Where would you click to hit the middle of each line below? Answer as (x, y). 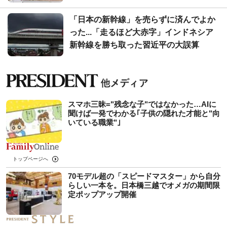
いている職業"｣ (94, 122)
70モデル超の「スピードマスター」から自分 (144, 176)
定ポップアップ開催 (102, 194)
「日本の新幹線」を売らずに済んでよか (142, 19)
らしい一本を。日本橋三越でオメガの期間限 (144, 185)
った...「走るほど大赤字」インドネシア (141, 32)
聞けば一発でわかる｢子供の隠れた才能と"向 (144, 113)
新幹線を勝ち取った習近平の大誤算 (134, 45)
